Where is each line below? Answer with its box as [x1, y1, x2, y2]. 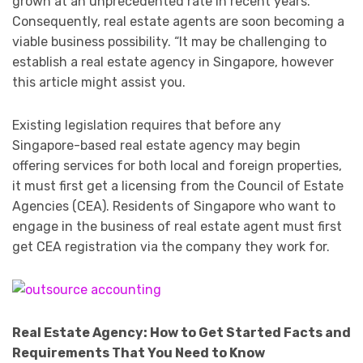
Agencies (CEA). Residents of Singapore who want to [12, 199, 335, 215]
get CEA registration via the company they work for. [12, 239, 330, 255]
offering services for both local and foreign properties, [12, 158, 342, 174]
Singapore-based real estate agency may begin [12, 138, 301, 154]
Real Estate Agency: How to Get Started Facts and [12, 325, 351, 341]
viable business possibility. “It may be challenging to [12, 34, 327, 50]
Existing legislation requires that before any [12, 117, 281, 134]
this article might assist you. [12, 75, 186, 91]
